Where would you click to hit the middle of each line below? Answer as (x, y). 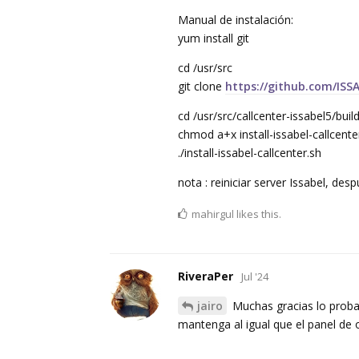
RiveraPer (206, 276)
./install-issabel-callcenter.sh (250, 153)
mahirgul (213, 214)
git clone (202, 87)
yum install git (214, 38)
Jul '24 (255, 277)
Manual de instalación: (236, 20)
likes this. (258, 214)
